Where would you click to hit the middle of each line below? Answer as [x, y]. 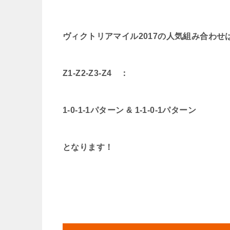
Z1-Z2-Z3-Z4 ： [96, 73]
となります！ [88, 147]
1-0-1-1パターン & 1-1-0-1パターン [129, 110]
